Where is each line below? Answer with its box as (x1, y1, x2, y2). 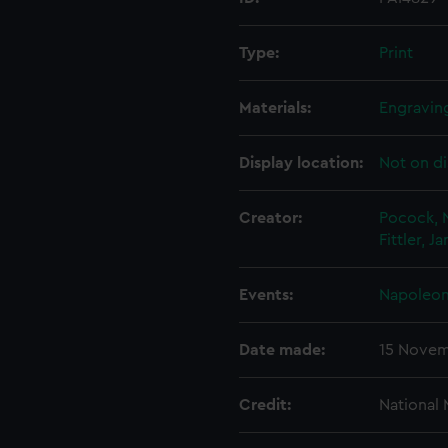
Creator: (239, 210, 302, 226)
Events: (239, 287, 293, 303)
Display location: (239, 155, 363, 171)
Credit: (239, 397, 291, 413)
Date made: (239, 342, 325, 358)
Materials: (239, 100, 311, 116)
